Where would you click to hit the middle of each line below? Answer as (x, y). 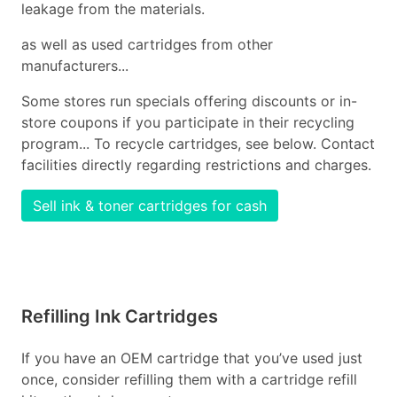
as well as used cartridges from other (147, 44)
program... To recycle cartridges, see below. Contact (198, 144)
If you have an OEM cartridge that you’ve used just (192, 358)
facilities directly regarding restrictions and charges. (196, 165)
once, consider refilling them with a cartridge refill (189, 379)
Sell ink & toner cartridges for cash (150, 206)
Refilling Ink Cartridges (120, 316)
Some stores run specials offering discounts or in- (189, 101)
